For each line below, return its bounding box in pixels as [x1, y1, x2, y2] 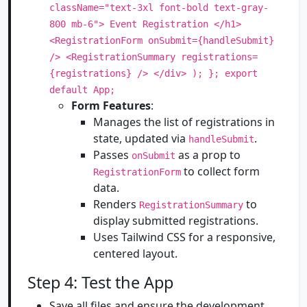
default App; [49, 84, 115, 95]
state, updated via [93, 131, 188, 146]
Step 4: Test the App [27, 271, 173, 293]
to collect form [181, 164, 260, 179]
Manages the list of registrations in [93, 114, 275, 130]
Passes [93, 147, 132, 162]
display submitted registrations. [93, 213, 258, 228]
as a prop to [175, 147, 241, 162]
